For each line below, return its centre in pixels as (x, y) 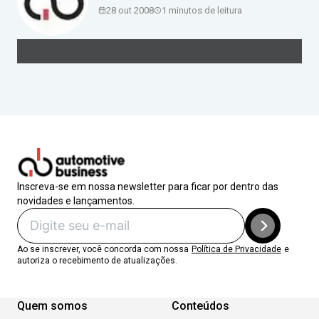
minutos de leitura (204, 10)
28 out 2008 (130, 10)
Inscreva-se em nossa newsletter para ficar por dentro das (148, 186)
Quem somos (52, 305)
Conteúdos (200, 305)
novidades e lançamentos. (76, 200)
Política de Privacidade (236, 249)
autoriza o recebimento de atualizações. (97, 260)
